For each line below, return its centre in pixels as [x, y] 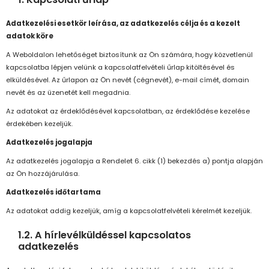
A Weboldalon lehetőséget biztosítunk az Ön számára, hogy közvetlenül [129, 55]
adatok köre [30, 36]
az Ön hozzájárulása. [43, 174]
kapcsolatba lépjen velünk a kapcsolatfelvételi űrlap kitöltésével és [120, 68]
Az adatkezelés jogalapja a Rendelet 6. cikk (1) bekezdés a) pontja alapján [134, 161]
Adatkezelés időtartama [53, 192]
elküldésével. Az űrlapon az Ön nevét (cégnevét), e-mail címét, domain [128, 80]
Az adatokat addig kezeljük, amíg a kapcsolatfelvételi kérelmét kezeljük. [129, 211]
